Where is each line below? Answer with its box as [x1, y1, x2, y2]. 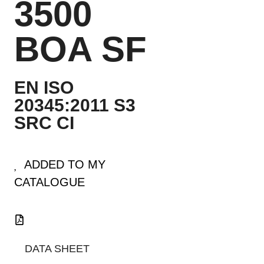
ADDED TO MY [24, 158, 105, 171]
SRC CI [14, 113, 74, 133]
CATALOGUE [14, 176, 85, 189]
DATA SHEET [25, 243, 90, 255]
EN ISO [14, 78, 74, 98]
